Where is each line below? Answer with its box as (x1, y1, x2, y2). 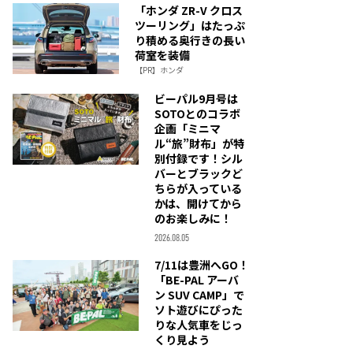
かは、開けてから (154, 195, 242, 211)
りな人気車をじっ (154, 317, 243, 333)
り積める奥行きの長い (135, 32, 245, 48)
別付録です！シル (154, 150, 243, 166)
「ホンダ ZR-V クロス (135, 2, 243, 18)
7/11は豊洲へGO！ (154, 257, 249, 273)
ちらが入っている (154, 180, 242, 196)
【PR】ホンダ (135, 64, 184, 76)
